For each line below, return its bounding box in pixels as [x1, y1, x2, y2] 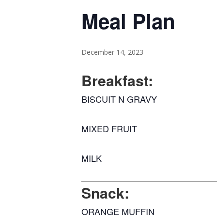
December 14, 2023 [81, 47, 143, 57]
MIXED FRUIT [81, 122, 137, 135]
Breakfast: [81, 70, 153, 91]
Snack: [81, 182, 129, 203]
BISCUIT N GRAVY [81, 93, 157, 106]
